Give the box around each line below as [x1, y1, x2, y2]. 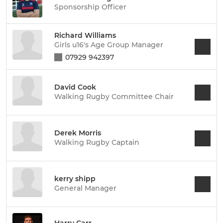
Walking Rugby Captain [54, 138, 139, 147]
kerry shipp [54, 174, 96, 183]
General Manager [54, 184, 116, 193]
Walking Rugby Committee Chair [54, 92, 174, 101]
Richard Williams [54, 30, 116, 40]
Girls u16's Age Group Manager [54, 40, 163, 49]
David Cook [54, 83, 96, 92]
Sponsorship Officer [54, 2, 126, 11]
